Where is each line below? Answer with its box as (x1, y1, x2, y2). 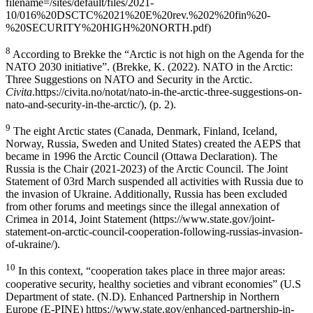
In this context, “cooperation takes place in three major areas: (15, 265, 285, 277)
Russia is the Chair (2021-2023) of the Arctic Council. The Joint (6, 163, 288, 175)
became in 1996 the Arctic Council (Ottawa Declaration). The (6, 150, 277, 163)
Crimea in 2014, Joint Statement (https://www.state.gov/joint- (6, 213, 275, 226)
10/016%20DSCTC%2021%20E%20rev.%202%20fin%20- (6, 8, 270, 21)
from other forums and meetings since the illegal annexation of (6, 201, 279, 213)
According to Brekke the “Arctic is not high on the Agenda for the (10, 48, 304, 60)
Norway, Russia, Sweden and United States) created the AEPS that (6, 138, 300, 150)
